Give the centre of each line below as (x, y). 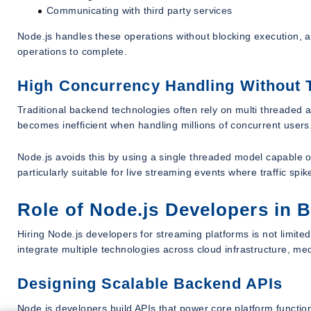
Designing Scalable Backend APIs (150, 284)
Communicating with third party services (140, 10)
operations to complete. (73, 51)
